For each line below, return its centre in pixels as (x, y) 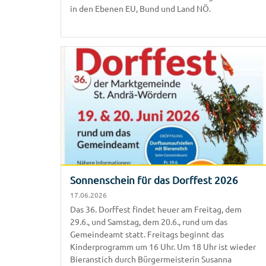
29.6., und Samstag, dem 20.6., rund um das (149, 221)
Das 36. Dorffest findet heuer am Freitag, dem (157, 209)
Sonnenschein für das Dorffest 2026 (154, 179)
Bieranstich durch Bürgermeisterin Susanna (151, 259)
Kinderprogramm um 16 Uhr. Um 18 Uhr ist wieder (163, 246)
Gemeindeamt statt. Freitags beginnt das (147, 234)
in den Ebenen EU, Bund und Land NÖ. (140, 8)
